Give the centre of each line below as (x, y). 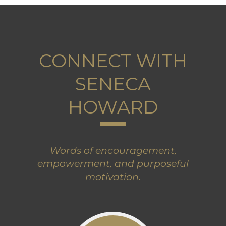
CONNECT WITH (113, 61)
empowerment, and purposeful (113, 164)
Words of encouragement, (113, 151)
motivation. (113, 177)
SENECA (113, 84)
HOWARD (113, 107)
